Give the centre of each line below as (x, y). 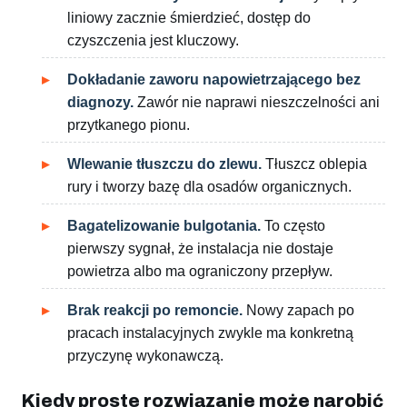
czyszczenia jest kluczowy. (153, 41)
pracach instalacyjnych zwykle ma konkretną (210, 333)
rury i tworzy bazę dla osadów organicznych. (209, 187)
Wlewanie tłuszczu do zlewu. (164, 164)
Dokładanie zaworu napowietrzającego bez (214, 80)
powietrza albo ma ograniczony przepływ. (200, 272)
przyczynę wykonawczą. (145, 356)
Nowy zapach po (298, 311)
